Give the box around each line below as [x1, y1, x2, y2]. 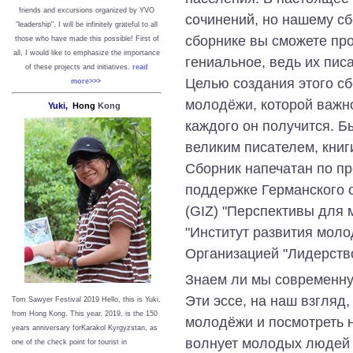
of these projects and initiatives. [25, 62, 132, 71]
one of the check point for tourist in [12, 337, 127, 346]
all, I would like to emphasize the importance [13, 48, 160, 57]
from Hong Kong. [12, 309, 70, 318]
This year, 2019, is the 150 [70, 309, 158, 318]
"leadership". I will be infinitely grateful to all [16, 20, 158, 28]
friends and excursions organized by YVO [19, 6, 154, 14]
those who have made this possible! [14, 34, 136, 43]
